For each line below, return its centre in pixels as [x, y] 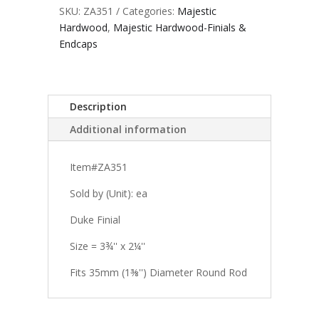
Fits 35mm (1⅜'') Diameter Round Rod [159, 272]
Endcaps [78, 43]
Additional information [129, 129]
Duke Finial [95, 219]
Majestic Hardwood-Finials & [179, 27]
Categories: [150, 11]
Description [99, 106]
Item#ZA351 [99, 167]
